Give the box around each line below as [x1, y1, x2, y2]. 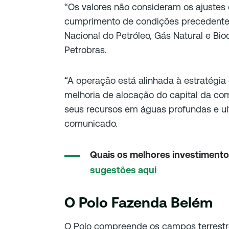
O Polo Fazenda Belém [64, 194, 213, 211]
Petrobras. [64, 44, 107, 55]
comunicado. [64, 118, 118, 129]
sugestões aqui [90, 164, 156, 175]
